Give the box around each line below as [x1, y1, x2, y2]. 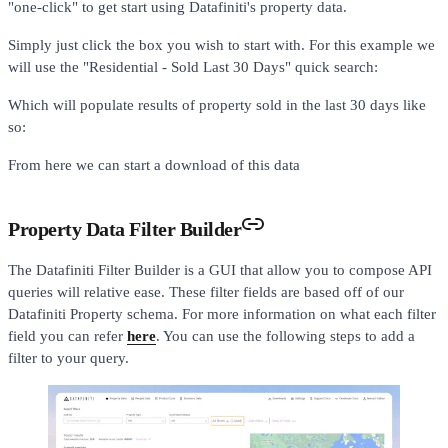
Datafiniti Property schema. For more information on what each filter [8, 305, 436, 322]
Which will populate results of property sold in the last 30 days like [8, 96, 426, 113]
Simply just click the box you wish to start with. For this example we [8, 36, 435, 53]
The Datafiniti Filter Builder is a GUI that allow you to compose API [8, 261, 432, 278]
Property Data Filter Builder [8, 217, 241, 240]
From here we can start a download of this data [8, 156, 300, 173]
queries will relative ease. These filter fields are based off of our [8, 283, 404, 300]
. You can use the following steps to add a [156, 327, 415, 344]
